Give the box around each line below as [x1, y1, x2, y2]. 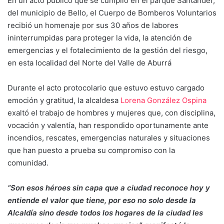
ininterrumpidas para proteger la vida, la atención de [7, 32, 192, 42]
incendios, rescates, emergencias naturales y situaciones [7, 132, 210, 142]
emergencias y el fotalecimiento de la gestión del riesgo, [7, 45, 207, 55]
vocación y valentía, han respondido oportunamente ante [7, 120, 208, 130]
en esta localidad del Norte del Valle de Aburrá [7, 57, 171, 67]
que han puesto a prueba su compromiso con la [7, 145, 175, 155]
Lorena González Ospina [120, 95, 206, 105]
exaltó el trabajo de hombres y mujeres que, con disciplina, [7, 107, 215, 117]
